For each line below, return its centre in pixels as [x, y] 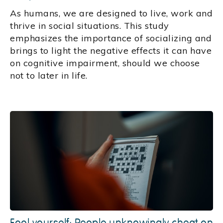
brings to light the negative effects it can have [111, 51]
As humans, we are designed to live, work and [111, 13]
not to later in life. [50, 76]
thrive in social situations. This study [90, 26]
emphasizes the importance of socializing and [111, 38]
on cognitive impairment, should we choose [105, 63]
